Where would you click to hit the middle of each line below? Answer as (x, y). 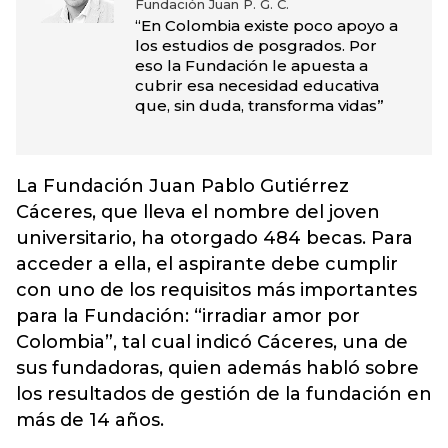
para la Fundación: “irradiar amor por (188, 316)
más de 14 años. (90, 420)
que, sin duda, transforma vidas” (259, 105)
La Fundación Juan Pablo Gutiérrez (182, 186)
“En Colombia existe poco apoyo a (266, 25)
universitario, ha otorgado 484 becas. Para (214, 238)
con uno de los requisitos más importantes (216, 290)
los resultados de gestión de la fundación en (224, 394)
